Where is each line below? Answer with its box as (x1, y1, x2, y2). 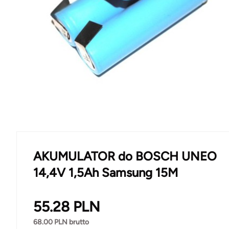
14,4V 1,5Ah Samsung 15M (33, 165, 178, 180)
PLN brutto (53, 217, 89, 226)
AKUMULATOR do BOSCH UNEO (33, 148, 217, 164)
